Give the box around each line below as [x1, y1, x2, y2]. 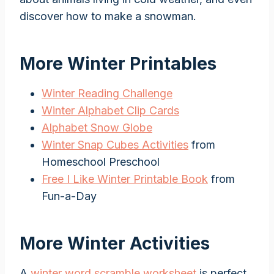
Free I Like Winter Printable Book [42, 172, 208, 185]
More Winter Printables [20, 53, 217, 74]
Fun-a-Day [42, 189, 97, 202]
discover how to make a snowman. [20, 9, 196, 23]
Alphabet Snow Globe [42, 120, 152, 134]
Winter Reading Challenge [42, 86, 172, 100]
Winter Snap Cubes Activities [42, 138, 188, 151]
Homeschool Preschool [42, 155, 160, 168]
